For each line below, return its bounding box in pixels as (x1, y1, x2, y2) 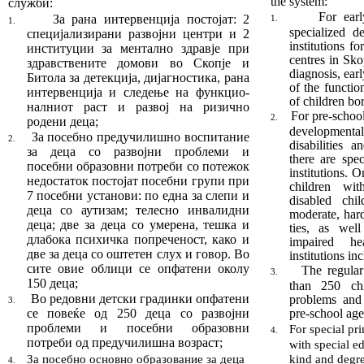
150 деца (26, 275, 75, 290)
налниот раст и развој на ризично (26, 99, 250, 114)
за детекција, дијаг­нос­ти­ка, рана (69, 70, 250, 84)
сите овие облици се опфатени (26, 261, 219, 275)
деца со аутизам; (26, 202, 128, 217)
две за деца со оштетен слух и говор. (26, 246, 235, 261)
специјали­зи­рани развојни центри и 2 (26, 26, 250, 41)
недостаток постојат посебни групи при (26, 173, 250, 188)
